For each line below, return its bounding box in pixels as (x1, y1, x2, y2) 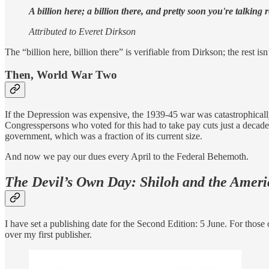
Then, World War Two (5, 68, 117, 82)
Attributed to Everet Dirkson (29, 26, 136, 37)
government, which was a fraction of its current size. (5, 131, 202, 142)
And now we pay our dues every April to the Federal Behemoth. (5, 151, 249, 162)
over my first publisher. (5, 229, 92, 240)
